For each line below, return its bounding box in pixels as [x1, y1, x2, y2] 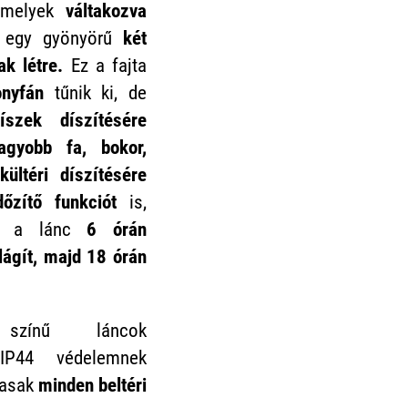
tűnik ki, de [44, 81, 148, 104]
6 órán [87, 218, 148, 240]
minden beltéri [37, 373, 147, 396]
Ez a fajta [70, 54, 148, 76]
